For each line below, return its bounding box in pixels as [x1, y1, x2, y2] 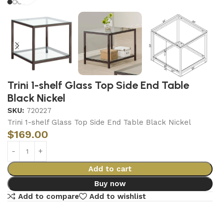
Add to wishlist [89, 192, 146, 201]
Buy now [94, 179, 126, 188]
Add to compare [18, 192, 79, 201]
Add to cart [88, 165, 132, 173]
